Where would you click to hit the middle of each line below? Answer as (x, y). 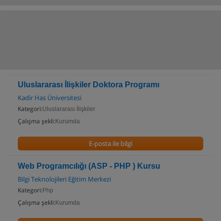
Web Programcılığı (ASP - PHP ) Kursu (89, 166)
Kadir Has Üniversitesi (50, 98)
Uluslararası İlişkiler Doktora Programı (89, 85)
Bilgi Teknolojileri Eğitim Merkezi (64, 179)
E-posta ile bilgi (110, 144)
